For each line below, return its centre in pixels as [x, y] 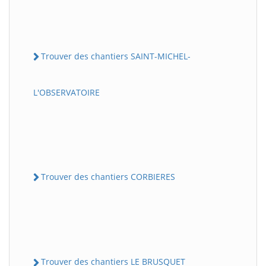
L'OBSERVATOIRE [66, 93]
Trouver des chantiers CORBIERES [108, 177]
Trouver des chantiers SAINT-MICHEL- [116, 56]
